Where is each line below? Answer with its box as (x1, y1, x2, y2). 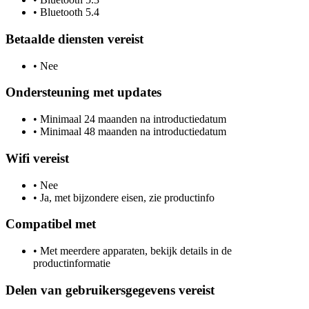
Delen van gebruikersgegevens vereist (6, 282, 215, 297)
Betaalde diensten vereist (6, 32, 143, 46)
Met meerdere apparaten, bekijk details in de (37, 245, 232, 257)
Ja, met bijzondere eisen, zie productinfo (37, 191, 215, 203)
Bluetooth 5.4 (37, 6, 99, 19)
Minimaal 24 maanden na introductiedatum (37, 113, 226, 126)
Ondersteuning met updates (6, 85, 161, 100)
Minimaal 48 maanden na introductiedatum (37, 126, 226, 138)
